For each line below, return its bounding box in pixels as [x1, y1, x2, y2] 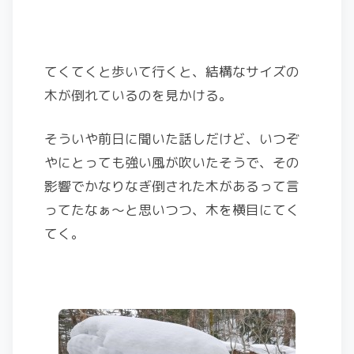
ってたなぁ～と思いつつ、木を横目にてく [44, 201, 299, 219]
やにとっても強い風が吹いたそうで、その [44, 153, 299, 171]
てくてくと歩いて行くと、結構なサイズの [44, 62, 299, 81]
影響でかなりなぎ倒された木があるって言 [44, 177, 299, 195]
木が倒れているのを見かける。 [44, 86, 232, 104]
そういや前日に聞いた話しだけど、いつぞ [44, 130, 299, 148]
